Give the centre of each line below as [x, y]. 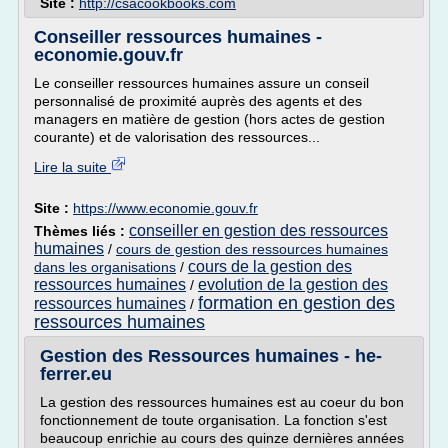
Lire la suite [72, 167]
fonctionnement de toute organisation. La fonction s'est [213, 420]
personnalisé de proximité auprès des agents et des [198, 101]
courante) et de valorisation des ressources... [177, 137]
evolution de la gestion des [293, 284]
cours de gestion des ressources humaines [252, 249]
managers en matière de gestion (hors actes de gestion [209, 119]
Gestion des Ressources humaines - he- [211, 356]
